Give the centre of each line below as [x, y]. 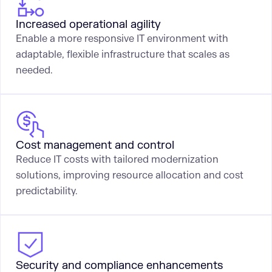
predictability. [46, 191]
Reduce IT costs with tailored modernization [117, 159]
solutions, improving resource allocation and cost [129, 175]
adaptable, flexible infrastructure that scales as [122, 55]
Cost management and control [95, 145]
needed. [34, 70]
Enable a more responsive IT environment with [122, 39]
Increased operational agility [88, 25]
